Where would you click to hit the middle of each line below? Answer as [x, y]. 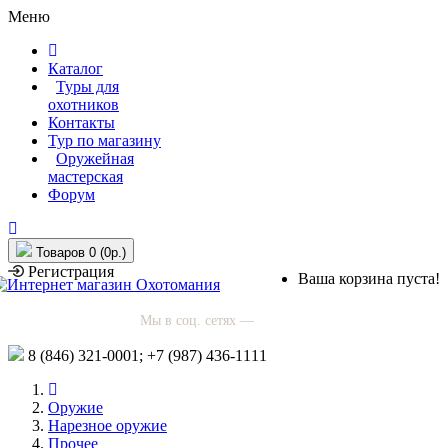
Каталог [75, 68]
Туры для [87, 86]
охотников [83, 104]
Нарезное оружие [107, 425]
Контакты [81, 122]
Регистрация [69, 271]
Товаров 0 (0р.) [81, 252]
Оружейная [95, 158]
